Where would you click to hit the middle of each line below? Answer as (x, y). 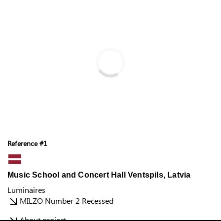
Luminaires (26, 190)
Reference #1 (28, 144)
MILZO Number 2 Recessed (67, 201)
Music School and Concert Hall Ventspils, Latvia (99, 175)
